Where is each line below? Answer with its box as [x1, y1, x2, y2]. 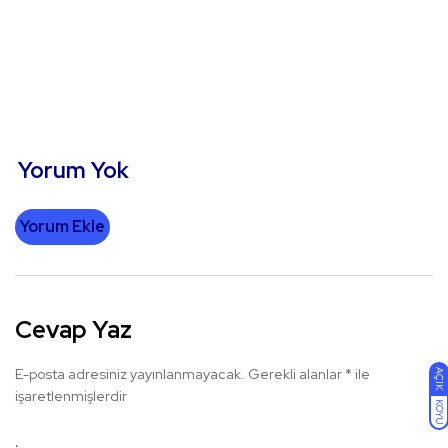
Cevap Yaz [15, 314, 132, 346]
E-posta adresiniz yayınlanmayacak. [15, 365, 245, 384]
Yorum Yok [18, 156, 129, 186]
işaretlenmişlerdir [15, 387, 127, 406]
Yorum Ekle [20, 216, 105, 238]
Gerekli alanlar [248, 365, 345, 384]
